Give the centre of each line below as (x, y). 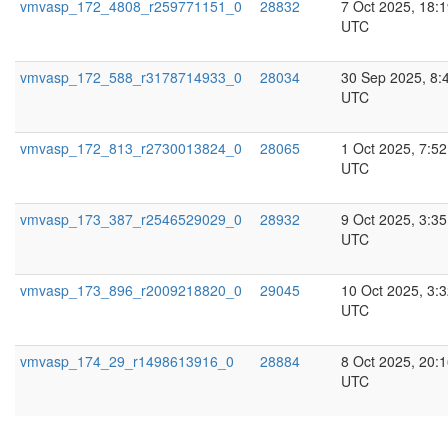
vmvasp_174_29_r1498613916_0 (127, 361)
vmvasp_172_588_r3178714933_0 (131, 77)
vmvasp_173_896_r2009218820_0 (131, 290)
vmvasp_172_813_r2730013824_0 (131, 148)
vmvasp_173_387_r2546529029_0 (131, 219)
